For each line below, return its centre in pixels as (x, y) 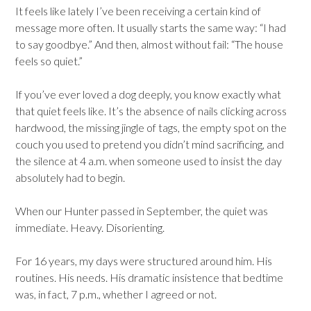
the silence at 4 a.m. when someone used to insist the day (149, 160)
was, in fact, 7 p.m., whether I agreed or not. (116, 294)
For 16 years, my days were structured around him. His (144, 260)
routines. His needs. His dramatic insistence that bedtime (149, 277)
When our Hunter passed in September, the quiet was (142, 210)
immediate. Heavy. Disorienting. (90, 227)
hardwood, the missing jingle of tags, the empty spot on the (151, 127)
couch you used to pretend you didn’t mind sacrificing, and (150, 144)
